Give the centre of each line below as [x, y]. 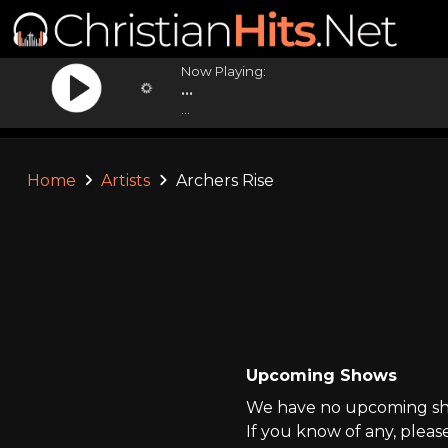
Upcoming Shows [321, 375]
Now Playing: [224, 71]
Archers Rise [222, 180]
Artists [126, 180]
